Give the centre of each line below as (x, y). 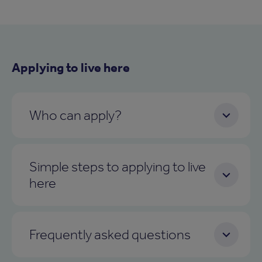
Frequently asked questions (110, 235)
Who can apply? (75, 115)
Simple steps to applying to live (118, 167)
